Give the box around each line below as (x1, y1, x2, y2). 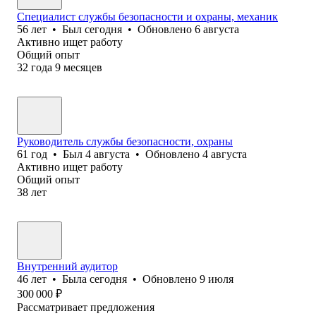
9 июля (200, 272, 233, 285)
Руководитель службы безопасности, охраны (17, 135, 233, 147)
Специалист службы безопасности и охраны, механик (17, 10, 278, 23)
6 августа (195, 23, 239, 35)
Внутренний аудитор (17, 260, 118, 272)
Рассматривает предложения (17, 300, 154, 313)
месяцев (63, 61, 102, 73)
